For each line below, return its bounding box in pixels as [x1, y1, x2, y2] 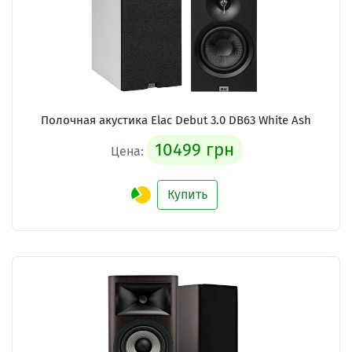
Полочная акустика [41, 112, 151, 127]
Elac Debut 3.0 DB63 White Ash [151, 112, 311, 127]
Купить [167, 186, 207, 202]
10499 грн [154, 138, 234, 160]
